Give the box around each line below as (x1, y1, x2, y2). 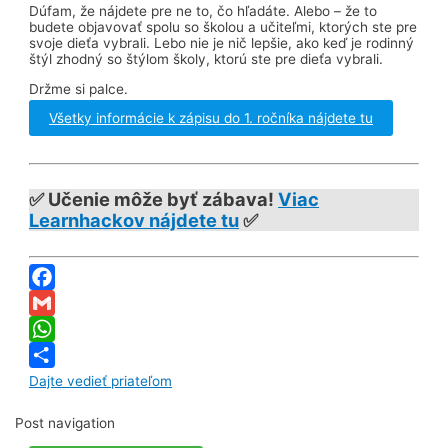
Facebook (29, 295, 93, 312)
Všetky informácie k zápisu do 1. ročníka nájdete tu (49, 110, 374, 127)
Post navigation (15, 414, 116, 431)
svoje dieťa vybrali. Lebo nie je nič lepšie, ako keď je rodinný (29, 34, 415, 51)
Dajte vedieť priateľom (29, 373, 173, 390)
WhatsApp (29, 347, 96, 364)
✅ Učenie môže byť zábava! (29, 188, 279, 211)
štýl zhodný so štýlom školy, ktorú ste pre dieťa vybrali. (29, 50, 384, 67)
